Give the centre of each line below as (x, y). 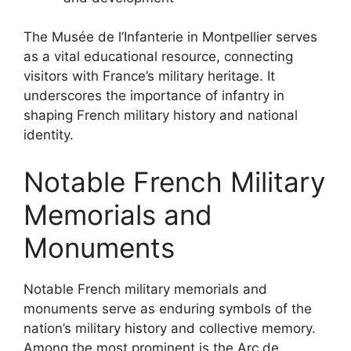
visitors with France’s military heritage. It (149, 76)
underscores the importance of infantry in (154, 96)
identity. (49, 135)
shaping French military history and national (161, 115)
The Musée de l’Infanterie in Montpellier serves (170, 37)
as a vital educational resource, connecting (158, 56)
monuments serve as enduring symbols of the (168, 308)
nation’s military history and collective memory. (170, 328)
